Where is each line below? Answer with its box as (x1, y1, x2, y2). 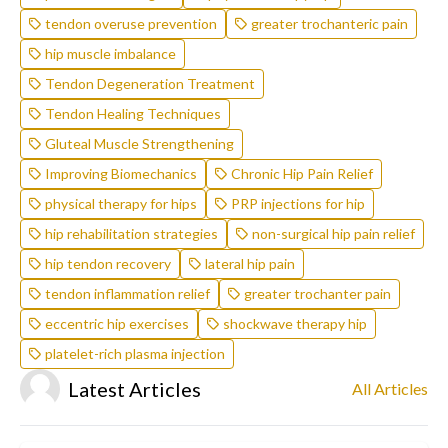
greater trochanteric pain (251, 15, 408, 33)
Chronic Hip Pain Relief (231, 165, 373, 183)
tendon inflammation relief (45, 285, 210, 303)
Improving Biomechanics (45, 165, 197, 183)
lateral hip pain (205, 255, 295, 273)
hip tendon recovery (45, 255, 171, 273)
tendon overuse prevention (45, 15, 217, 33)
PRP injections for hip (231, 195, 365, 213)
